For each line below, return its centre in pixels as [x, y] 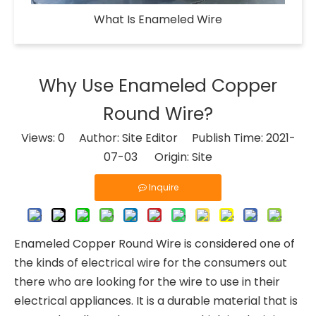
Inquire [163, 187]
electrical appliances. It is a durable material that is [156, 301]
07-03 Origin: [148, 157]
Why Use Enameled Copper [158, 86]
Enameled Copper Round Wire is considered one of [154, 244]
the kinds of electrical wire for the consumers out [151, 263]
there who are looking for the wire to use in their [147, 282]
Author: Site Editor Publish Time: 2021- [180, 138]
